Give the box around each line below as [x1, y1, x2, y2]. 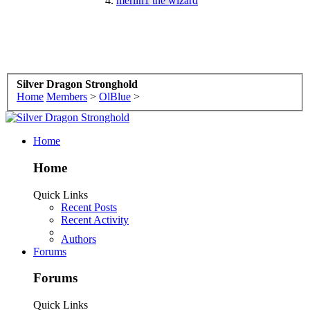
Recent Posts [61, 201, 117, 213]
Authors [61, 232, 96, 245]
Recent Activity [61, 213, 129, 226]
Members [46, 91, 87, 103]
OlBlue [99, 91, 131, 103]
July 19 [116, 40, 140, 49]
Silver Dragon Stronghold [17, 78, 138, 91]
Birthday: [89, 32, 118, 41]
